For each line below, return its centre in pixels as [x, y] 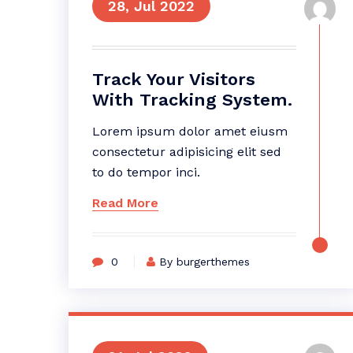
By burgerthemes [204, 262]
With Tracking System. [192, 100]
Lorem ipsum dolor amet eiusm [190, 131]
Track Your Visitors [174, 79]
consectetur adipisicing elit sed [187, 152]
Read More [125, 203]
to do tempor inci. [146, 172]
